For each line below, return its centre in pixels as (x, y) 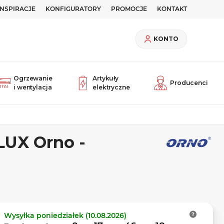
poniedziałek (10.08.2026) (81, 215)
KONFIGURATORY (73, 9)
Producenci (189, 83)
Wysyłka (20, 215)
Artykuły (106, 78)
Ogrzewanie (33, 78)
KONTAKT (172, 9)
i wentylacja (33, 87)
